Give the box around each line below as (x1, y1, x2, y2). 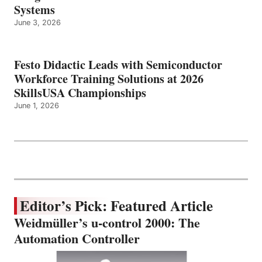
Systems (14, 1, 55, 19)
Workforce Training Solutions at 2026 (14, 70, 204, 88)
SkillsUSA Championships (14, 84, 146, 102)
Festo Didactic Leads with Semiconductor (14, 56, 222, 74)
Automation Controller (14, 229, 140, 249)
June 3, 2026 (14, 18, 61, 27)
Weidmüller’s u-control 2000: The (14, 213, 200, 233)
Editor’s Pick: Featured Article (20, 195, 213, 217)
